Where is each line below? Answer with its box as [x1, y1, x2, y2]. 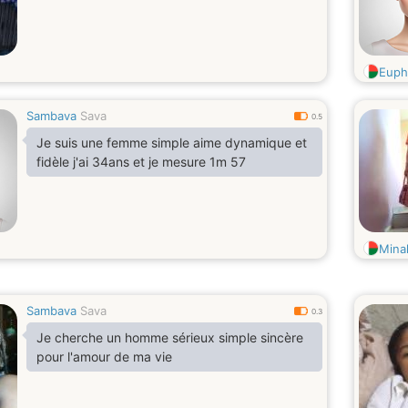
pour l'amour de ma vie [36, 349, 172, 364]
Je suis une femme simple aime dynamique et [36, 135, 307, 150]
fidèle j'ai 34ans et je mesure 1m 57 [36, 154, 246, 169]
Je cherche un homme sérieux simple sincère [36, 330, 303, 345]
